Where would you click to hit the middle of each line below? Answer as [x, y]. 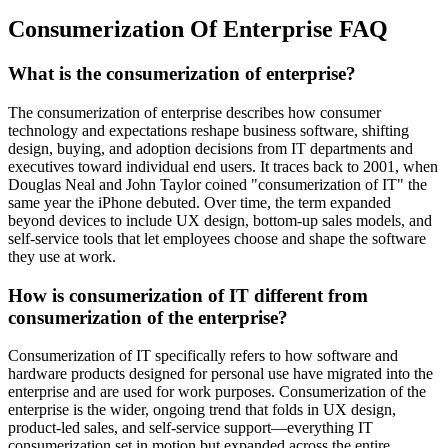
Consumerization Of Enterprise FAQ [198, 29]
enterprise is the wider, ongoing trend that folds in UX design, [202, 410]
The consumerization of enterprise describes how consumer [194, 112]
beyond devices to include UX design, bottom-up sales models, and [220, 220]
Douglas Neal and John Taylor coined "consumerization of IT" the [217, 184]
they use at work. [62, 256]
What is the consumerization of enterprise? [182, 74]
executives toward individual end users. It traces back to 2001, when [223, 166]
